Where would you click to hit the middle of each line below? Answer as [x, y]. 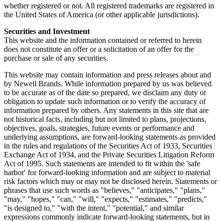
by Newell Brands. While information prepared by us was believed [108, 84]
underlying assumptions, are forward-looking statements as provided [110, 137]
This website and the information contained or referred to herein [103, 40]
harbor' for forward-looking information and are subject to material [107, 173]
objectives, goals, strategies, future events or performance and [99, 128]
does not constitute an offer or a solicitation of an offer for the [99, 49]
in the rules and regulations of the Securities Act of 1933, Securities [108, 146]
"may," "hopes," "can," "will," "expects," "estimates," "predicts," [106, 199]
